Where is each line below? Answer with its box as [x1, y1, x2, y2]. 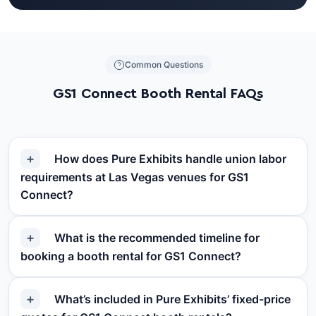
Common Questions [124, 59, 203, 71]
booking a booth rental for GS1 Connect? [20, 249, 241, 264]
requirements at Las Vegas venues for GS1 [20, 170, 249, 185]
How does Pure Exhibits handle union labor [51, 152, 286, 166]
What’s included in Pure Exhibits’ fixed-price [51, 292, 291, 307]
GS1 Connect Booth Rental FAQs [53, 87, 263, 102]
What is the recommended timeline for [51, 231, 260, 245]
